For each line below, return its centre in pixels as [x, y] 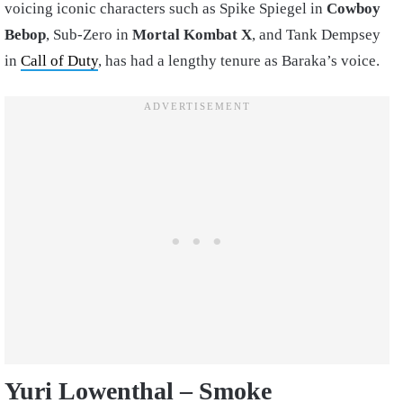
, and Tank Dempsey [316, 34]
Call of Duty [59, 60]
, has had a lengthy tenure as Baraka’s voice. [239, 60]
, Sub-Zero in [89, 34]
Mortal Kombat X [192, 34]
